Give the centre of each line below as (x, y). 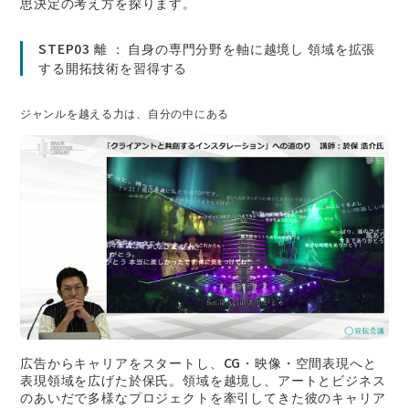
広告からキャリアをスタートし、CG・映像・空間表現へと (199, 362)
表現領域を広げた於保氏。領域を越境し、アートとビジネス (203, 379)
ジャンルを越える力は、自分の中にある (125, 112)
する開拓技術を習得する (113, 68)
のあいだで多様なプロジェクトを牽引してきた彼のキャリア (203, 397)
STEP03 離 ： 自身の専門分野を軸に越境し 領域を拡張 (207, 49)
